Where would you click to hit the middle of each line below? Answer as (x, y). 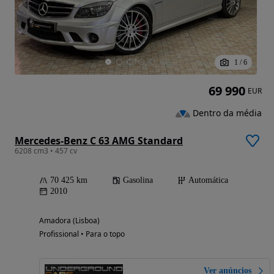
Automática (208, 180)
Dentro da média (227, 113)
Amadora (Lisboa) (69, 221)
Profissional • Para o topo (82, 234)
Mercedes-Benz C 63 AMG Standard (99, 141)
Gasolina (138, 180)
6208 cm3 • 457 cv (46, 151)
